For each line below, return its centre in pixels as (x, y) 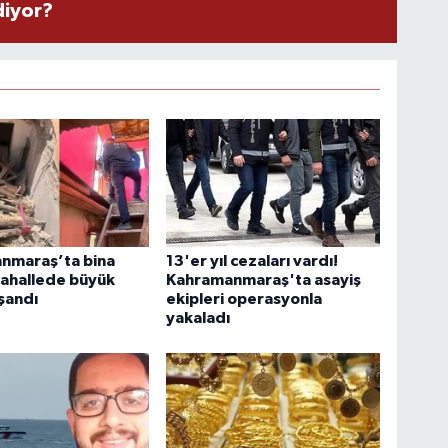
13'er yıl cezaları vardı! (252, 260)
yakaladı (198, 317)
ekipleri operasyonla (244, 298)
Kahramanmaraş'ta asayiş (264, 279)
